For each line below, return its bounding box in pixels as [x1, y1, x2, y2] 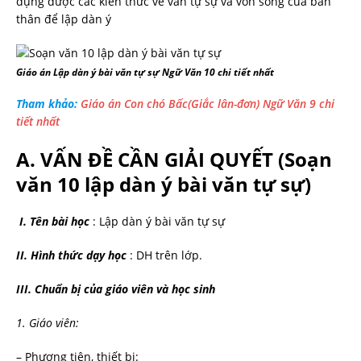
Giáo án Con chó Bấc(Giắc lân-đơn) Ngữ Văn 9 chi [81, 96, 334, 111]
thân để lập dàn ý [16, 11, 111, 27]
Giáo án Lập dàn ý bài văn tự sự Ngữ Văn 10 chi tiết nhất [16, 65, 274, 79]
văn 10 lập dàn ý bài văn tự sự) [16, 171, 311, 197]
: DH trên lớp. [127, 247, 202, 263]
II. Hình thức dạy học [16, 247, 127, 263]
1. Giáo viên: [16, 315, 79, 330]
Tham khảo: [16, 96, 81, 111]
